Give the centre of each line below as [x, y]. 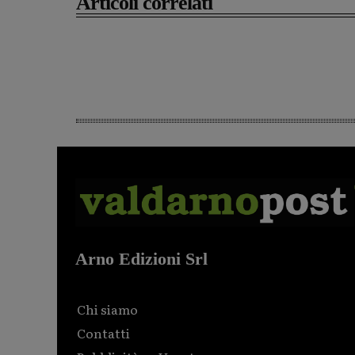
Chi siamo [107, 309]
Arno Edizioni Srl [141, 258]
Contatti [103, 332]
